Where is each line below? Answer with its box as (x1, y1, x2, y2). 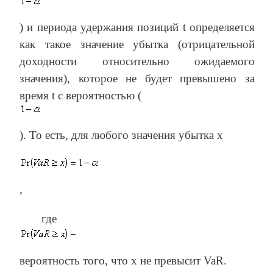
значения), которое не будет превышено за (19, 71, 255, 85)
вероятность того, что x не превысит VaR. (19, 253, 227, 267)
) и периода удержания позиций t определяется (19, 20, 255, 34)
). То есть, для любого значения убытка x (19, 128, 223, 141)
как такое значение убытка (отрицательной (19, 37, 255, 51)
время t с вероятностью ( (19, 88, 141, 102)
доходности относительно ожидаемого (19, 54, 255, 68)
